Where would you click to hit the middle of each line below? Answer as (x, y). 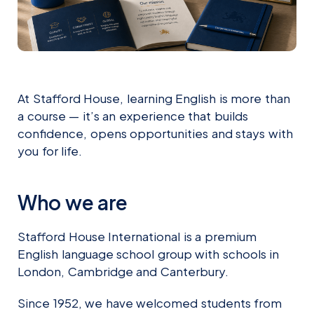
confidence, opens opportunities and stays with (155, 133)
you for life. (50, 150)
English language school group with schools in (148, 253)
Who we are (73, 202)
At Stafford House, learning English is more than (154, 98)
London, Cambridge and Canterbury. (123, 271)
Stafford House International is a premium (137, 236)
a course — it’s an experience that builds (133, 115)
